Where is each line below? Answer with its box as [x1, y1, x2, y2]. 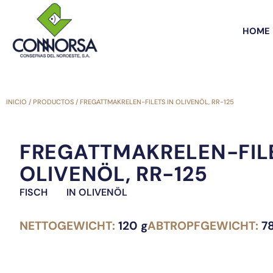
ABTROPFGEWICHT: [147, 218, 261, 233]
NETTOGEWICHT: [19, 218, 118, 233]
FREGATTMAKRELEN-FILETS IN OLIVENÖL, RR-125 [80, 97, 234, 106]
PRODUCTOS [33, 97, 74, 106]
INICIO [6, 97, 27, 106]
